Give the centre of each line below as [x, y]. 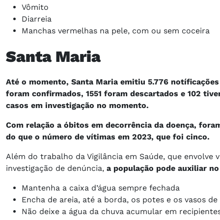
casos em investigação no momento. [79, 105]
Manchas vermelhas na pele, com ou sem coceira [116, 30]
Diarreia [37, 19]
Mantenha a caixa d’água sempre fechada [101, 188]
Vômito [35, 7]
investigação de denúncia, [56, 168]
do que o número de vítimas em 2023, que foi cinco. [111, 137]
